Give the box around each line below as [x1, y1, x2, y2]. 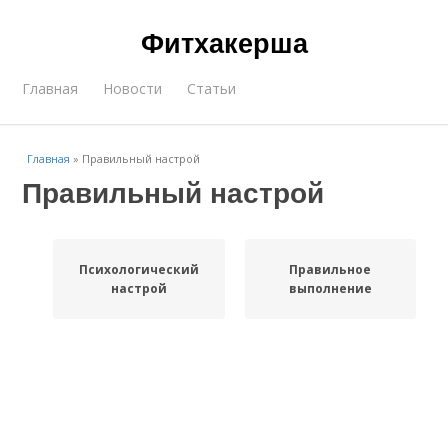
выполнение [288, 280, 372, 297]
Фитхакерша [140, 23, 308, 61]
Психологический [78, 261, 199, 278]
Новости [103, 79, 163, 98]
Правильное [289, 261, 372, 278]
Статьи [187, 79, 237, 98]
